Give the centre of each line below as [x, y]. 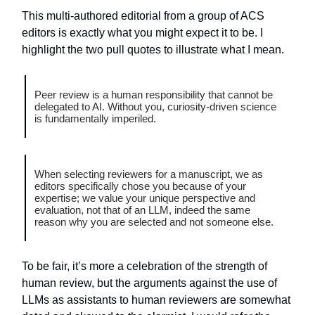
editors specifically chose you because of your [140, 186]
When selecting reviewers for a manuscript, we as [149, 174]
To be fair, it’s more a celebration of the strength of [144, 266]
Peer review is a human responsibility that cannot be [154, 94]
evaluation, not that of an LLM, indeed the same [142, 210]
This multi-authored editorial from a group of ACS [143, 15]
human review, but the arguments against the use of [149, 283]
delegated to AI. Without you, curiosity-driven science [155, 106]
